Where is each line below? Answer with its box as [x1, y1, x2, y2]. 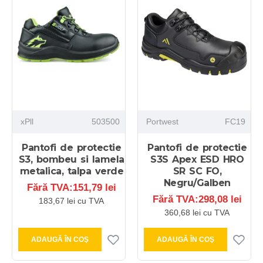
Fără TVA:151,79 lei [26, 182, 116, 194]
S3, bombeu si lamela [18, 154, 124, 166]
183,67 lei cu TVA [39, 196, 104, 206]
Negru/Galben [163, 177, 231, 189]
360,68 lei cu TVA [164, 208, 230, 218]
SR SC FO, [173, 166, 222, 177]
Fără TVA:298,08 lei [152, 194, 242, 205]
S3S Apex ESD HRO [150, 154, 244, 166]
